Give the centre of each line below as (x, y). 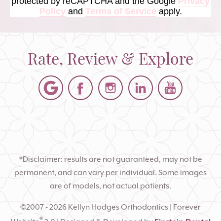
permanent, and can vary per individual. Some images (110, 173)
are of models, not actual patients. (110, 186)
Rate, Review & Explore (110, 57)
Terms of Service (121, 11)
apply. (169, 11)
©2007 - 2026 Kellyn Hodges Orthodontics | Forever (110, 207)
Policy (52, 11)
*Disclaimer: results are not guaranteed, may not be (110, 159)
